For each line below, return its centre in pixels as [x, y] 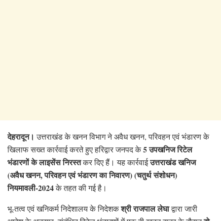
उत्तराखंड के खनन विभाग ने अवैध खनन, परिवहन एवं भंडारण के [122, 136]
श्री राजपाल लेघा [145, 208]
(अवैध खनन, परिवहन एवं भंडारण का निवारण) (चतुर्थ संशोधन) [92, 175]
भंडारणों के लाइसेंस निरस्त [44, 162]
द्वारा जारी [183, 208]
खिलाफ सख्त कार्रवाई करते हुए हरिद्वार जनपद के [75, 149]
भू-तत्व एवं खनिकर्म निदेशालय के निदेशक [64, 208]
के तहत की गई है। [80, 187]
